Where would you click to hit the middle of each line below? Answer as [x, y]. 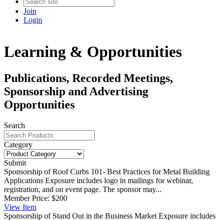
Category [18, 144]
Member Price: [27, 198]
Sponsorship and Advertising [76, 91]
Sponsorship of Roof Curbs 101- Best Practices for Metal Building [107, 171]
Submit [15, 163]
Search [14, 125]
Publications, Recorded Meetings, [88, 78]
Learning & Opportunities [93, 52]
